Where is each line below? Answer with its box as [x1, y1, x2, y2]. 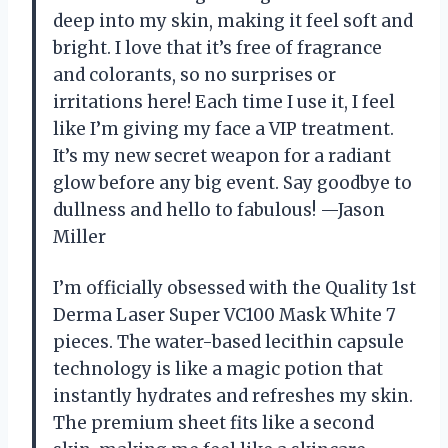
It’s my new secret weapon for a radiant [53, 144, 391, 167]
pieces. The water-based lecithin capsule [53, 330, 404, 353]
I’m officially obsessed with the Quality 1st [53, 276, 416, 299]
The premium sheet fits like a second [53, 411, 374, 434]
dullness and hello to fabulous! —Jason [53, 198, 385, 221]
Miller [53, 225, 106, 248]
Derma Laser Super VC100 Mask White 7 [53, 303, 396, 326]
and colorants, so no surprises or [53, 63, 336, 86]
